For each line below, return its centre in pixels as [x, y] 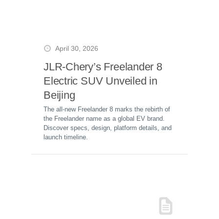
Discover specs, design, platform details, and [108, 128]
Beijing [59, 95]
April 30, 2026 [77, 49]
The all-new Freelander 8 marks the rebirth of [107, 109]
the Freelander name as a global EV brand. [104, 119]
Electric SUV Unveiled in [100, 81]
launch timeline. [66, 137]
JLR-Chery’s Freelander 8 [103, 67]
